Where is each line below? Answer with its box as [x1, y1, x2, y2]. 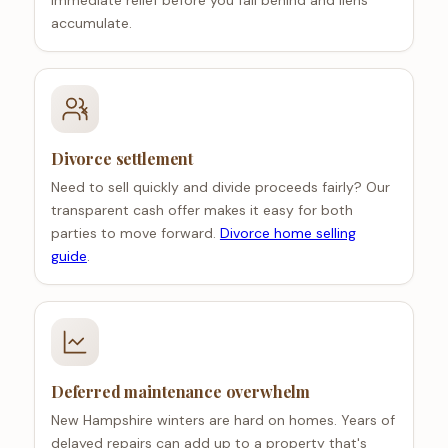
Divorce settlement [50, 148, 194, 170]
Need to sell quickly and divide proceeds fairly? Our [50, 178, 390, 197]
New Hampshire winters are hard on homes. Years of [50, 411, 395, 430]
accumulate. [50, 14, 132, 33]
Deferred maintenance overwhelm [50, 381, 311, 403]
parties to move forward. [50, 224, 220, 243]
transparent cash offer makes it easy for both [50, 201, 353, 220]
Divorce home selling [219, 224, 356, 243]
